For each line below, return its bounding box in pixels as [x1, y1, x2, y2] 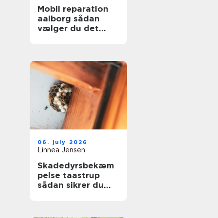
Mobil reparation [37, 4, 109, 14]
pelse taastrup [37, 170, 100, 180]
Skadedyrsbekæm [37, 161, 114, 170]
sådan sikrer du [37, 180, 104, 190]
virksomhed [37, 200, 88, 209]
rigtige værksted [37, 33, 110, 43]
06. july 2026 [37, 139, 88, 145]
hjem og [37, 190, 73, 200]
